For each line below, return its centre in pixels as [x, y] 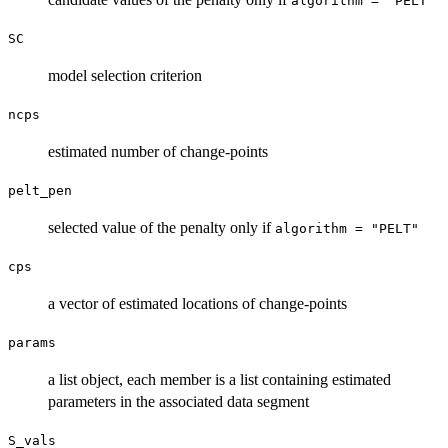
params [32, 343]
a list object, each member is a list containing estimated [219, 380]
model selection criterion [125, 76]
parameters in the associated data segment [178, 402]
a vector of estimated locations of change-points [197, 304]
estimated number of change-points [158, 152]
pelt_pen [40, 191]
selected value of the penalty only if [161, 228]
